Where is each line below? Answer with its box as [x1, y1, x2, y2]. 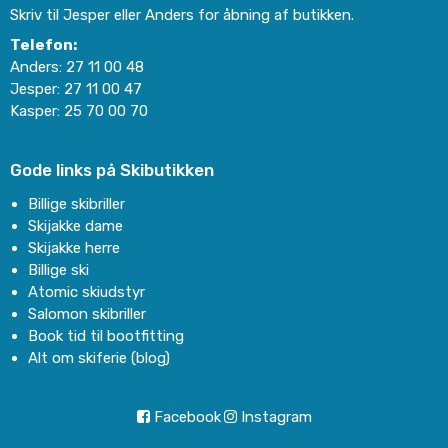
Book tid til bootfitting [27, 326, 184, 345]
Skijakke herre [27, 238, 120, 257]
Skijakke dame [27, 216, 123, 235]
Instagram [236, 407, 312, 426]
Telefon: [10, 35, 77, 54]
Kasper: [10, 101, 64, 120]
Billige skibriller [27, 194, 125, 213]
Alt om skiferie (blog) [27, 348, 170, 367]
